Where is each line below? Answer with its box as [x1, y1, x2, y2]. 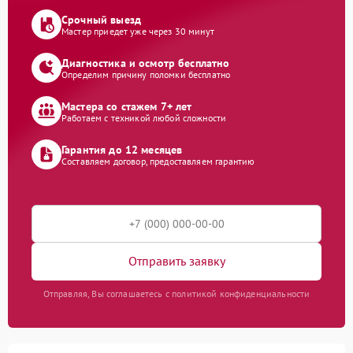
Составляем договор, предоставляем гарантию [61, 155, 255, 168]
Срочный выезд [61, 13, 141, 28]
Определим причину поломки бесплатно [61, 69, 231, 81]
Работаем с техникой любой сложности [61, 112, 227, 124]
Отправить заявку [128, 253, 225, 269]
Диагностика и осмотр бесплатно [61, 56, 230, 71]
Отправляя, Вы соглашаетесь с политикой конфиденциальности [43, 287, 310, 299]
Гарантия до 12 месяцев [61, 143, 183, 158]
